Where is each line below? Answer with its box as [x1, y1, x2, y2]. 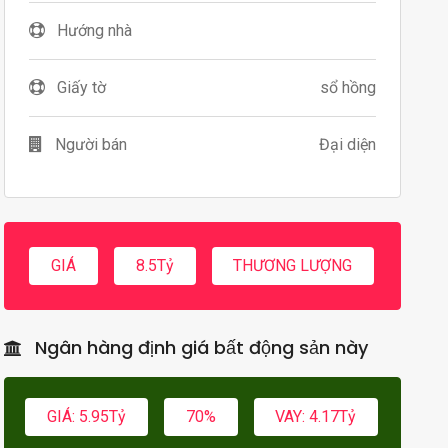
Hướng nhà [53, 20, 133, 40]
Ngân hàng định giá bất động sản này [30, 334, 369, 360]
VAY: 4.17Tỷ [275, 406, 357, 426]
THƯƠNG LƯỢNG [233, 255, 353, 275]
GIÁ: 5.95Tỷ [47, 406, 127, 426]
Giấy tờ [53, 77, 107, 97]
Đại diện [318, 134, 376, 154]
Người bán [51, 134, 128, 154]
